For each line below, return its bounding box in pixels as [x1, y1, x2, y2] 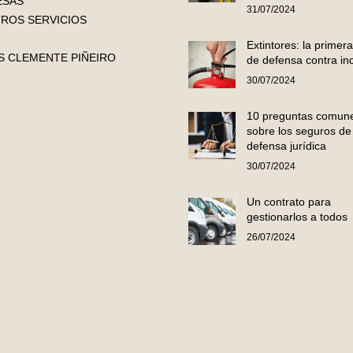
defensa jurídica [247, 139, 326, 153]
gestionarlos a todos [247, 210, 347, 224]
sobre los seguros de [247, 124, 351, 138]
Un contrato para [247, 195, 331, 209]
